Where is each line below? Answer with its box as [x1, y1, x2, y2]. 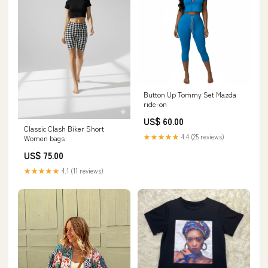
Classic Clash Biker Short [24, 123, 104, 134]
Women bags [24, 133, 65, 144]
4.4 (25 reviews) [179, 131, 224, 141]
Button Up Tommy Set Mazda [144, 89, 236, 99]
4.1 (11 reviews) [60, 166, 103, 176]
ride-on [144, 98, 167, 109]
